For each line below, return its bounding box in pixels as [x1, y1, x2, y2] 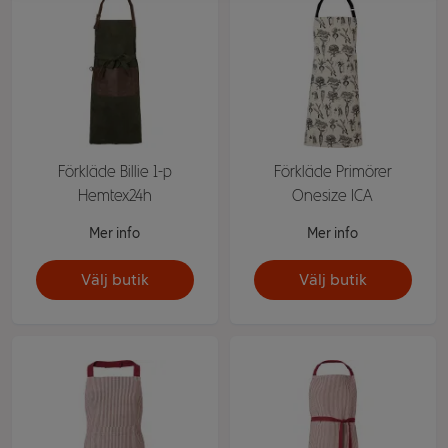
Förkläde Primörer [273, 161, 392, 181]
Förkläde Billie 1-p [57, 161, 172, 181]
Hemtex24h [77, 185, 152, 205]
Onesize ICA [292, 185, 374, 205]
